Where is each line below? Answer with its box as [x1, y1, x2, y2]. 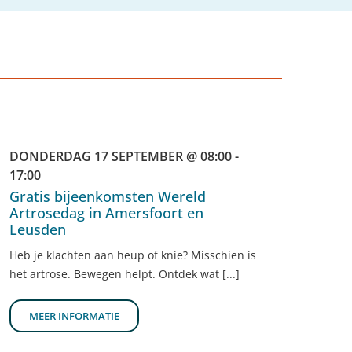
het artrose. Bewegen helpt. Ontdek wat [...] [9, 266, 240, 282]
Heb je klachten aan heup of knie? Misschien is [9, 247, 256, 263]
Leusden [9, 220, 66, 240]
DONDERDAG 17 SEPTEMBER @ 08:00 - [9, 148, 239, 166]
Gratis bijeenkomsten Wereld [9, 187, 206, 207]
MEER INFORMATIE [29, 309, 119, 324]
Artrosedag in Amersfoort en [9, 203, 203, 223]
